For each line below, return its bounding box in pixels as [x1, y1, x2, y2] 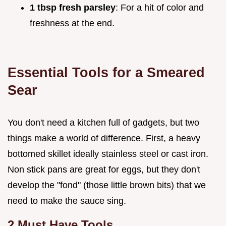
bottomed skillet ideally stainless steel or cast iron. [8, 148, 208, 159]
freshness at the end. [30, 18, 115, 28]
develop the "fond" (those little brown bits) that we [8, 180, 206, 190]
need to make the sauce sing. [8, 195, 126, 206]
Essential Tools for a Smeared [8, 64, 205, 80]
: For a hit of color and [116, 2, 204, 13]
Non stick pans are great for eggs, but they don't [8, 164, 200, 175]
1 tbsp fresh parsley [30, 2, 116, 13]
